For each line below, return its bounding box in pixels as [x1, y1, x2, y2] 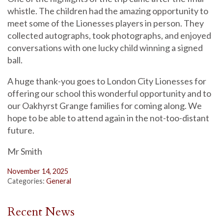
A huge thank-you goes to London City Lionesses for [7, 75, 206, 86]
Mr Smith [7, 145, 42, 157]
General [46, 176, 71, 185]
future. [7, 124, 34, 136]
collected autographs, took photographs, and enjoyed [7, 29, 211, 41]
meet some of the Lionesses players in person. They [7, 17, 204, 28]
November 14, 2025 [7, 166, 68, 175]
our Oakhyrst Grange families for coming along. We [7, 100, 202, 111]
